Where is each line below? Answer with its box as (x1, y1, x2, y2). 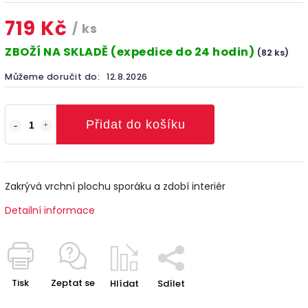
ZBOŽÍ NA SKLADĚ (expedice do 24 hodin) (5, 43, 257, 60)
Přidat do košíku (85, 117, 186, 131)
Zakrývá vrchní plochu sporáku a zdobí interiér (5, 179, 225, 193)
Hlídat (110, 276, 139, 290)
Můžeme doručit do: (5, 70, 100, 82)
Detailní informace (5, 203, 95, 217)
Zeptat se (51, 276, 95, 289)
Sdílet (157, 276, 185, 290)
